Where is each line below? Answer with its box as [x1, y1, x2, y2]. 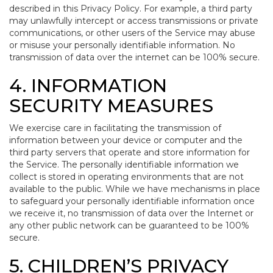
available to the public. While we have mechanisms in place [9, 183, 260, 194]
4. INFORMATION [9, 74, 167, 97]
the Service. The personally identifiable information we [9, 159, 239, 170]
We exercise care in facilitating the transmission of [9, 122, 221, 133]
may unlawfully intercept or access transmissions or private [9, 15, 258, 26]
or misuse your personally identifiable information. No [9, 40, 235, 51]
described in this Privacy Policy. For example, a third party [9, 3, 252, 14]
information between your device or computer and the [9, 135, 243, 146]
